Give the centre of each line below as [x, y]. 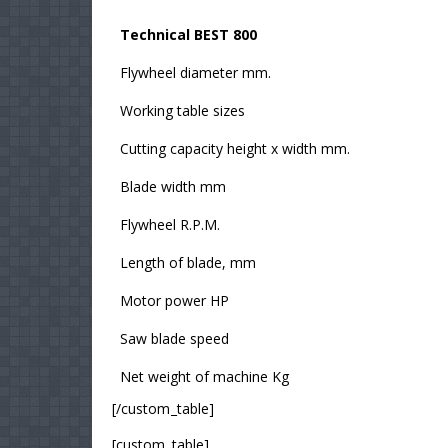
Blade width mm [173, 187]
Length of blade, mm [188, 263]
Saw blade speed [174, 339]
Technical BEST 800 [188, 35]
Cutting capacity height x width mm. [235, 149]
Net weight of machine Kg [204, 377]
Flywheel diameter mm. [195, 73]
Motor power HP [174, 301]
